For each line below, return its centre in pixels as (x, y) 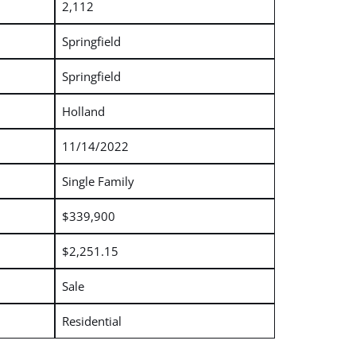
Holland (83, 111)
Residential (91, 321)
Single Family (98, 181)
